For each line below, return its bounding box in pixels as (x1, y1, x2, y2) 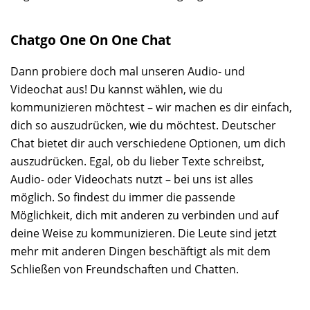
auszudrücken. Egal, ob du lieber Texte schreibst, (10, 153, 264, 169)
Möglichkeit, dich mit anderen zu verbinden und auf (10, 207, 278, 223)
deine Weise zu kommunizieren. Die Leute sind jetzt (10, 225, 277, 241)
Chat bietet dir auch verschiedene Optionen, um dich (10, 135, 286, 151)
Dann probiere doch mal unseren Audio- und (10, 63, 245, 79)
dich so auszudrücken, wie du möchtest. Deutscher (10, 117, 276, 133)
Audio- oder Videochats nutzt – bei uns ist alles (10, 171, 253, 187)
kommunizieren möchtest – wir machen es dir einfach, (10, 99, 292, 115)
